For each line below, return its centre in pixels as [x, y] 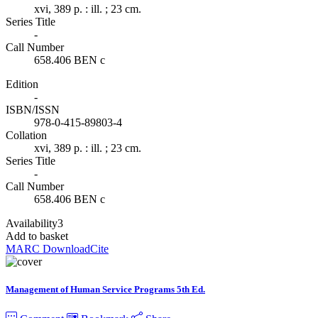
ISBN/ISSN [33, 110]
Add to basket [37, 236]
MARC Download [48, 249]
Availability [32, 224]
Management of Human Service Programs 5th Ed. [105, 290]
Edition [22, 84]
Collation [26, 136]
